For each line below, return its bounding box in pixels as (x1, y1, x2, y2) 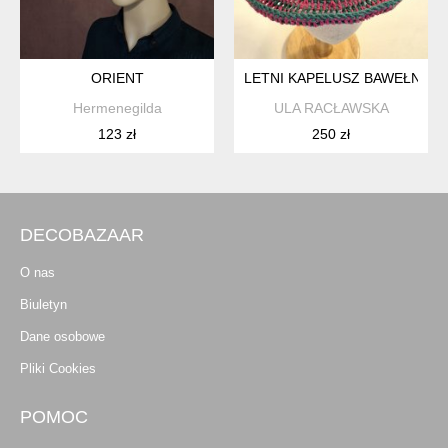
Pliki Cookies (20, 360, 96, 376)
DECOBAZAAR (20, 224, 144, 245)
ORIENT (90, 69, 144, 86)
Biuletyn (20, 296, 67, 312)
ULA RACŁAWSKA (273, 99, 389, 116)
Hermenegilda (72, 99, 162, 116)
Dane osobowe (20, 328, 105, 344)
